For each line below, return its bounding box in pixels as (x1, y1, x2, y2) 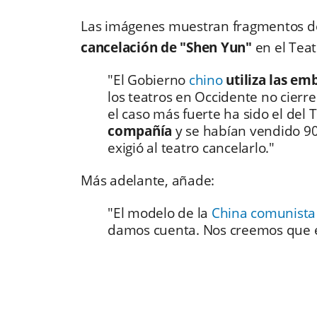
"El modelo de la (108, 204, 212, 223)
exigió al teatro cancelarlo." (108, 139, 278, 158)
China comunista (211, 204, 316, 223)
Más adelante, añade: (81, 171, 218, 190)
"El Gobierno (108, 71, 189, 90)
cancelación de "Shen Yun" (81, 38, 255, 57)
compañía (108, 122, 172, 141)
